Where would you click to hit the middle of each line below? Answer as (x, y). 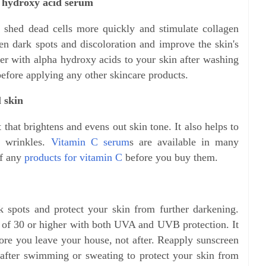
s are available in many (184, 142)
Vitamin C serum (90, 142)
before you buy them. (170, 157)
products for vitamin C (73, 157)
